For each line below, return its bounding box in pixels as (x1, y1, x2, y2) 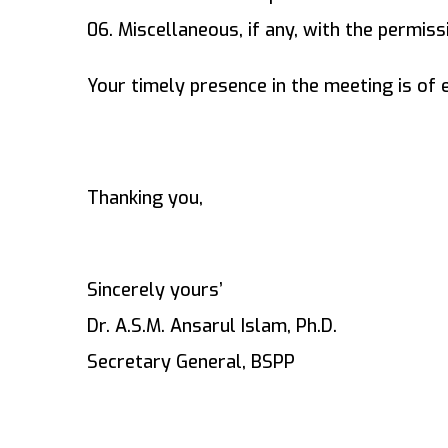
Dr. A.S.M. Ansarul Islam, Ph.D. (87, 314, 337, 339)
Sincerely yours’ (87, 278, 223, 303)
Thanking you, (87, 186, 203, 211)
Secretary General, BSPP (87, 350, 295, 375)
